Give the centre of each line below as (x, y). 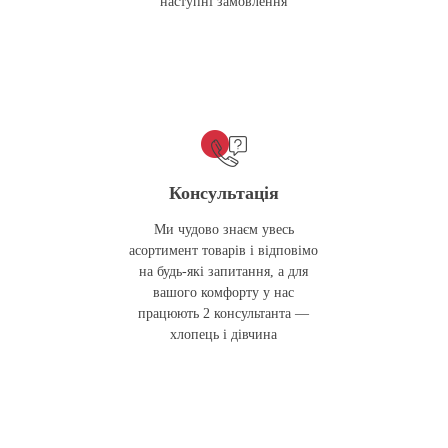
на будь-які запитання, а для (224, 271)
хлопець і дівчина (224, 334)
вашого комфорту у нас (224, 292)
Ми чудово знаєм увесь (223, 229)
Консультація (223, 192)
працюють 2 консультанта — (224, 313)
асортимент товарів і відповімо (224, 250)
